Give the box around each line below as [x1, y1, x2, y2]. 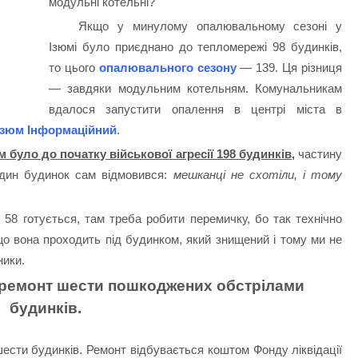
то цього [48, 60, 99, 74]
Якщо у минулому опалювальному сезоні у [78, 18, 343, 33]
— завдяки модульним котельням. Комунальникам [48, 81, 343, 95]
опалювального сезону [98, 60, 237, 74]
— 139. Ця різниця [236, 60, 343, 74]
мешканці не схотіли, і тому [173, 167, 343, 181]
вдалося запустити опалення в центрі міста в [48, 101, 343, 116]
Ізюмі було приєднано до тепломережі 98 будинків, [48, 39, 343, 54]
